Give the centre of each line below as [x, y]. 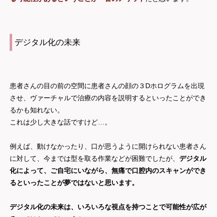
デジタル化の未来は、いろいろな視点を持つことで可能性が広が [108, 207]
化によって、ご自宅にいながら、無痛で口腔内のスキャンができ [108, 171]
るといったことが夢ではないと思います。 [74, 183]
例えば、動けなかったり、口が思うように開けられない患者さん [108, 147]
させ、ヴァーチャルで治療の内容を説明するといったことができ [108, 98]
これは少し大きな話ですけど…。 [61, 122]
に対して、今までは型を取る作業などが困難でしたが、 [94, 159]
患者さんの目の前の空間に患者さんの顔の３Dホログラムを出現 [107, 86]
